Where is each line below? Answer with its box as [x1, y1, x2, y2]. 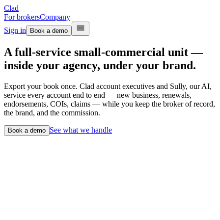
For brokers [4, 13, 40, 21]
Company [40, 13, 70, 21]
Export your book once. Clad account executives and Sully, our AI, [4, 82, 212, 90]
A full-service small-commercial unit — [4, 45, 203, 58]
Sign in [4, 26, 26, 34]
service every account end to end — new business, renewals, [4, 90, 192, 99]
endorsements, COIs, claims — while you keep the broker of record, [4, 99, 215, 108]
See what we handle [50, 125, 112, 134]
